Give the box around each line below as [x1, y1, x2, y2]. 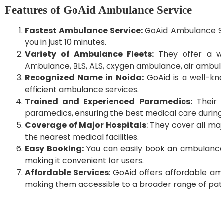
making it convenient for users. [25, 155, 144, 167]
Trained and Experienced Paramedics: [25, 96, 192, 108]
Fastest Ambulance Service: [25, 25, 145, 37]
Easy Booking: [25, 143, 84, 155]
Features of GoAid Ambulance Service [5, 4, 192, 17]
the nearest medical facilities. [25, 131, 139, 143]
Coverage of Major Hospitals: [25, 119, 148, 131]
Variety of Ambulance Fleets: [25, 48, 159, 60]
